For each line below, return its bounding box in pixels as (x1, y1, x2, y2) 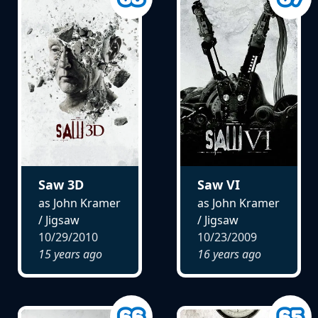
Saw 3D (38, 176, 84, 194)
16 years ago (197, 246, 261, 263)
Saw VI (197, 176, 240, 194)
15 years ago (38, 246, 102, 263)
